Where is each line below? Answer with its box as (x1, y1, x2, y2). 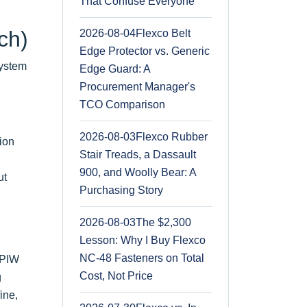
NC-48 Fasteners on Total (79, 251, 204, 264)
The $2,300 (136, 216, 191, 228)
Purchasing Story (79, 184, 163, 196)
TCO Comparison (79, 98, 165, 110)
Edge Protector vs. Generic (79, 45, 210, 57)
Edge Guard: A (79, 62, 151, 75)
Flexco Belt (136, 27, 191, 39)
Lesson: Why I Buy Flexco (79, 234, 206, 246)
